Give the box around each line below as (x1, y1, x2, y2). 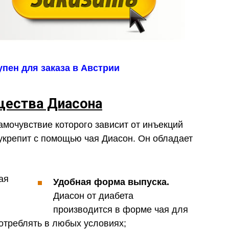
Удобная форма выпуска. (53, 176, 169, 187)
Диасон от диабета (53, 190, 133, 201)
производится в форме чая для (53, 204, 188, 215)
